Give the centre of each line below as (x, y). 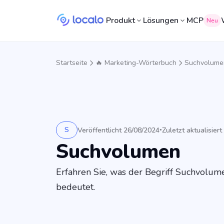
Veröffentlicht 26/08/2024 (118, 130)
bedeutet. (75, 187)
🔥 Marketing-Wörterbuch (136, 63)
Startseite (72, 63)
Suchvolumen (118, 152)
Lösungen (161, 20)
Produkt (121, 20)
